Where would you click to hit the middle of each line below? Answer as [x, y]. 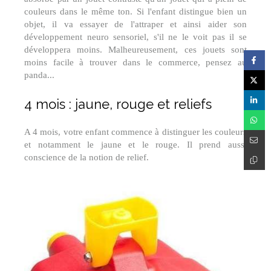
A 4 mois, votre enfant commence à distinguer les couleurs [135, 132]
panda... [39, 75]
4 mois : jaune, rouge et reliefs [118, 104]
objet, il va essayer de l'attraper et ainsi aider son [135, 24]
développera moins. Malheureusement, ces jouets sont [135, 49]
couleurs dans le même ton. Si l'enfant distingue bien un [135, 11]
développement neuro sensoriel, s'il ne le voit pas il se [135, 37]
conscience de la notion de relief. [87, 157]
